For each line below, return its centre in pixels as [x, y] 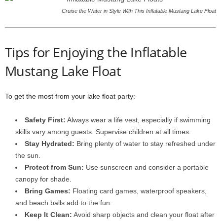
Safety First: [45, 120]
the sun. [28, 155]
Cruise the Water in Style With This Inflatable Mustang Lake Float [139, 11]
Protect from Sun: [54, 167]
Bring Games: [48, 191]
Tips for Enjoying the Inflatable [96, 52]
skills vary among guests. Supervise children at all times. [103, 132]
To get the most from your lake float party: [70, 96]
